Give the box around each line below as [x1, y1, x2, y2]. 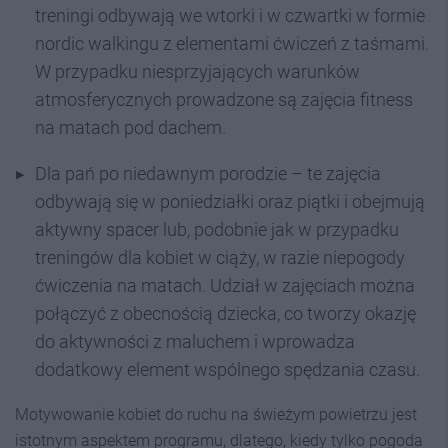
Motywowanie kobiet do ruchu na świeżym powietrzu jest [15, 405, 417, 424]
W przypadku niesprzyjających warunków [35, 61, 360, 82]
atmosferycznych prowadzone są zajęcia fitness [35, 89, 413, 110]
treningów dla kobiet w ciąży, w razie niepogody [35, 247, 405, 268]
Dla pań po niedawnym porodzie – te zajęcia [35, 163, 381, 184]
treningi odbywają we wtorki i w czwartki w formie [35, 5, 425, 26]
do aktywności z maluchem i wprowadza [35, 331, 355, 352]
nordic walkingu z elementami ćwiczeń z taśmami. [35, 33, 429, 54]
